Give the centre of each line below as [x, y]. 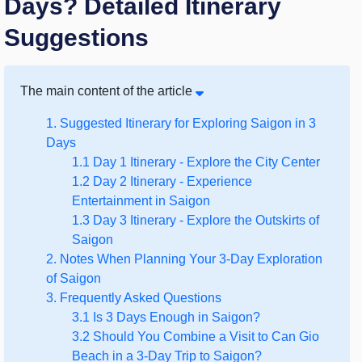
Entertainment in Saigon [141, 201]
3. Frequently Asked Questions [134, 298]
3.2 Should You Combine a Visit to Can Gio [196, 337]
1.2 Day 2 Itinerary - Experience [162, 181]
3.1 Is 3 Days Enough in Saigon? [166, 317]
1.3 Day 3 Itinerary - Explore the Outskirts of [196, 220]
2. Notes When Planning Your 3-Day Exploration [184, 259]
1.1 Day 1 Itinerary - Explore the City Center [196, 162]
